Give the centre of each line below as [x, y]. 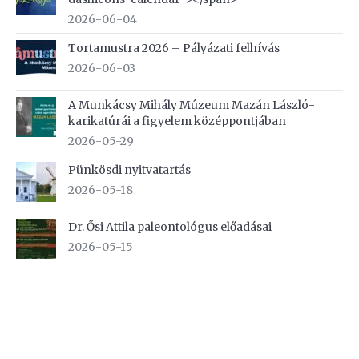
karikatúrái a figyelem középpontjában [177, 121]
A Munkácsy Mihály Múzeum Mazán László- [192, 105]
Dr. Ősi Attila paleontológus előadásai [170, 227]
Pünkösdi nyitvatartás [129, 170]
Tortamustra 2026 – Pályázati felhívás [174, 48]
